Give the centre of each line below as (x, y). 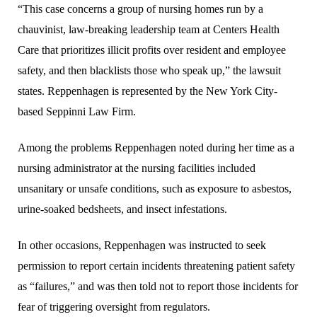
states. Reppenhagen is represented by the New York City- (148, 91)
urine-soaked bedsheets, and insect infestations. (122, 209)
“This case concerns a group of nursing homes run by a (140, 8)
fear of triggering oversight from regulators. (114, 306)
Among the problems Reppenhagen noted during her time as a (156, 147)
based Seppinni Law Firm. (77, 111)
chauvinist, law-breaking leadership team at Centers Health (149, 29)
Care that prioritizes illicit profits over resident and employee (152, 50)
